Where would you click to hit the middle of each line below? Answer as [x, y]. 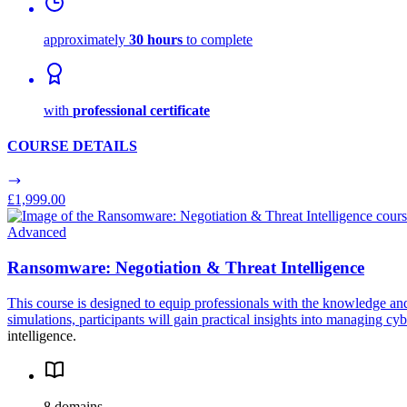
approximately [86, 39]
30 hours [156, 39]
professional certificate [141, 110]
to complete [218, 39]
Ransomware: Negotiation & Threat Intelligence [186, 268]
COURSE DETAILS [72, 146]
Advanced [37, 233]
